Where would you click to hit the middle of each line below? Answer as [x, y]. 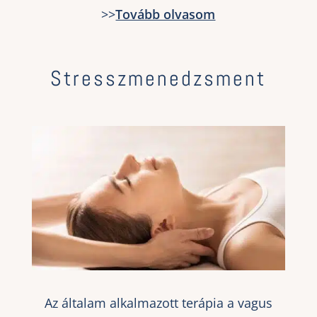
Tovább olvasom [166, 14]
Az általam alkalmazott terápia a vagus [158, 303]
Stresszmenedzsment [158, 78]
